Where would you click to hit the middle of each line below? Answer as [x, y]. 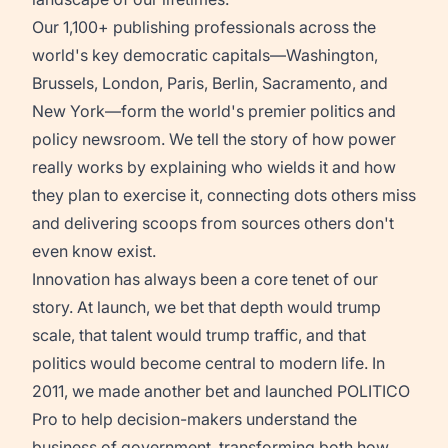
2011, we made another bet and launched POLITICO [221, 391]
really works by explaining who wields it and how [214, 167]
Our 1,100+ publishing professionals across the [204, 27]
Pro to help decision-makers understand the [194, 419]
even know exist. [94, 251]
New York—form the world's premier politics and [214, 111]
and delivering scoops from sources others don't [213, 223]
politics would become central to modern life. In [208, 363]
